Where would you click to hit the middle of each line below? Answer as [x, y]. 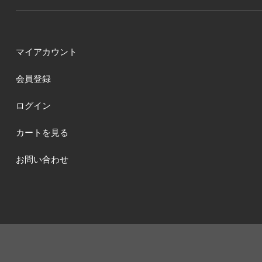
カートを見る [42, 132]
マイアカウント [46, 52]
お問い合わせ [42, 159]
